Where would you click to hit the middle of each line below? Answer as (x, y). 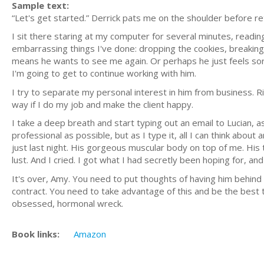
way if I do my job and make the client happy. (103, 104)
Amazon (90, 234)
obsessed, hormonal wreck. (67, 203)
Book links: (36, 234)
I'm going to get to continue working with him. (104, 73)
